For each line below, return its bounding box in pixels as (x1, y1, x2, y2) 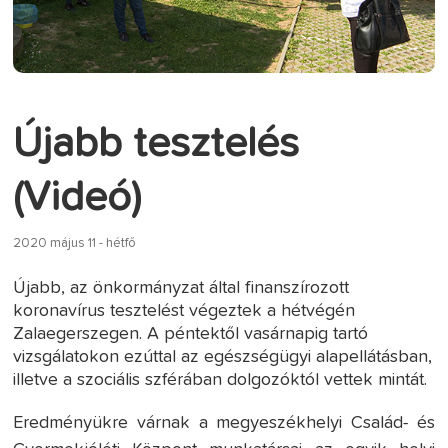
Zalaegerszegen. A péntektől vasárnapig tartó (13, 324, 369, 343)
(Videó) (13, 176, 142, 219)
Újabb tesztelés (13, 122, 300, 165)
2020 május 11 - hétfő (13, 236, 137, 250)
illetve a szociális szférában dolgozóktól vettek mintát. (13, 370, 428, 389)
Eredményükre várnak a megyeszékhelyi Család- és (13, 413, 435, 432)
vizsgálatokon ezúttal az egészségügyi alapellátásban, (13, 347, 433, 366)
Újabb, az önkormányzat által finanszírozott (13, 278, 350, 297)
